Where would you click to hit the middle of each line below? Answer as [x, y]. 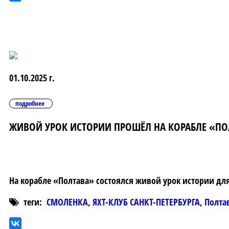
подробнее [30, 104]
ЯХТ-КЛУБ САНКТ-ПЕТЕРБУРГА [146, 202]
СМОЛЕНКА [67, 202]
